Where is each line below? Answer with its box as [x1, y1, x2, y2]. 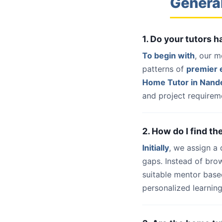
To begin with [142, 51, 195, 60]
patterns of [142, 64, 186, 74]
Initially [142, 143, 169, 153]
